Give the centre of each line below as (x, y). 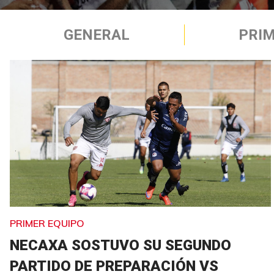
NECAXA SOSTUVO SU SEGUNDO (120, 245)
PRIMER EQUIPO (47, 223)
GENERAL (97, 35)
